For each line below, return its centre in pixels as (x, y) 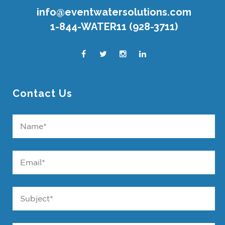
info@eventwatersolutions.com (114, 12)
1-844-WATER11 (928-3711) (114, 27)
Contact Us (42, 94)
